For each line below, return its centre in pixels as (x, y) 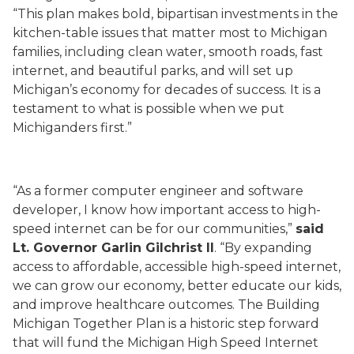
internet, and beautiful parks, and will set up (153, 71)
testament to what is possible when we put (149, 109)
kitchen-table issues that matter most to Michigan (170, 33)
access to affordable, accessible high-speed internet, (177, 267)
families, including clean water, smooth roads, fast (168, 52)
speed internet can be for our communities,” (154, 229)
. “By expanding (263, 248)
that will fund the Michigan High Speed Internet (166, 343)
